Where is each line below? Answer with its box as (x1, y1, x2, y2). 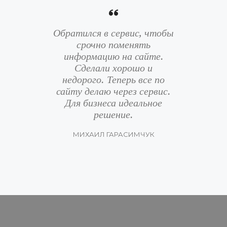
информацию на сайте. (63, 50, 164, 62)
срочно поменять (77, 38, 150, 51)
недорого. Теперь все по (62, 73, 165, 86)
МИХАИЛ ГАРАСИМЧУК (72, 130, 155, 138)
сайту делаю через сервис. (56, 85, 171, 97)
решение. (94, 108, 133, 121)
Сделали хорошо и (74, 61, 153, 74)
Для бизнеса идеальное (65, 96, 162, 109)
